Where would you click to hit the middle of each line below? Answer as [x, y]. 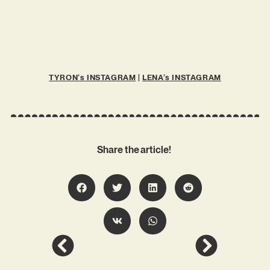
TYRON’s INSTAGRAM [93, 78]
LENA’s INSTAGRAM [182, 78]
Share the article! [135, 149]
